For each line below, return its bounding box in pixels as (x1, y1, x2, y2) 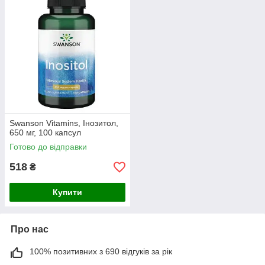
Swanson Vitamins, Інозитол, (9, 118, 118, 128)
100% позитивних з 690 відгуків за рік (30, 247, 172, 257)
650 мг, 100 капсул (9, 128, 81, 138)
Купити (53, 188, 82, 198)
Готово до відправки (9, 142, 87, 152)
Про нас (11, 224, 49, 235)
